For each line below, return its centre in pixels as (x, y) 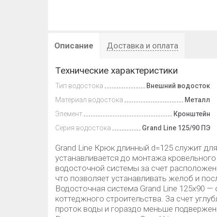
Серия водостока (83, 128)
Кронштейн (192, 114)
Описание (74, 46)
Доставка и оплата (142, 46)
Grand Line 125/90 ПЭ (176, 128)
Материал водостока (89, 100)
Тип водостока (79, 86)
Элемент (69, 114)
